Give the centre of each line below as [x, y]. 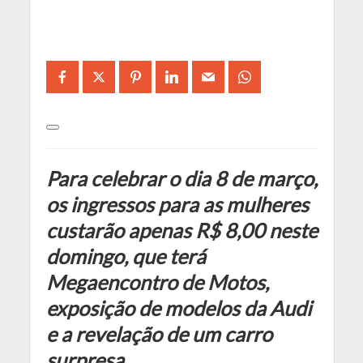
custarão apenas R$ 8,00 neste [181, 231]
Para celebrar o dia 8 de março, [181, 179]
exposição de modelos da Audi [178, 308]
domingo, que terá [126, 256]
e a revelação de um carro [159, 334]
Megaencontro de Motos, [157, 282]
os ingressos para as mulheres [177, 205]
